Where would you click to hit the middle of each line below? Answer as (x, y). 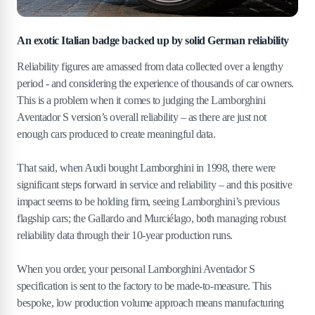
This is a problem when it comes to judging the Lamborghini (141, 100)
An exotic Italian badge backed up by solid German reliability (153, 40)
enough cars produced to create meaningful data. (116, 134)
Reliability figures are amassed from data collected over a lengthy (150, 66)
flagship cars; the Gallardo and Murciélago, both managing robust (152, 218)
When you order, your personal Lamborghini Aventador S (136, 269)
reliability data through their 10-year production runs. (125, 235)
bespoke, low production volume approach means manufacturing (150, 302)
